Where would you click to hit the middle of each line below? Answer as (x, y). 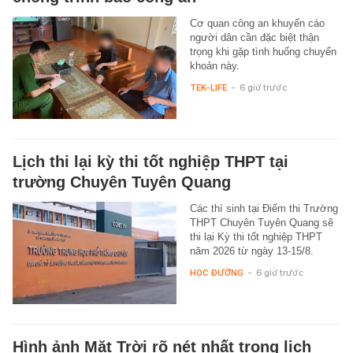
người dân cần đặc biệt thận (254, 38)
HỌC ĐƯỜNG (216, 273)
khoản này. (214, 66)
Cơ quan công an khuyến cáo (257, 24)
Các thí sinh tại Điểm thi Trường (264, 209)
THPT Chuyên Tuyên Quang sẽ (261, 223)
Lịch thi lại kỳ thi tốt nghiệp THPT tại (150, 162)
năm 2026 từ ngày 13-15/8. (251, 251)
